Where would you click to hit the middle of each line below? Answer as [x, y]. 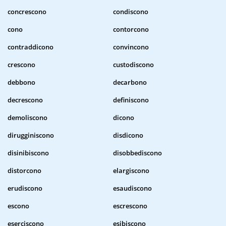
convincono [131, 47]
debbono [21, 82]
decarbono [130, 82]
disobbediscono [137, 153]
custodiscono [133, 65]
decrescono [25, 100]
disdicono [128, 135]
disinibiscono [28, 153]
